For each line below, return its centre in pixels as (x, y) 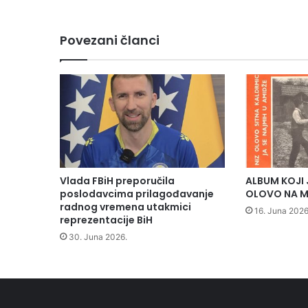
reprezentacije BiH (106, 220)
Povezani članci (110, 41)
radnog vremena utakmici (125, 207)
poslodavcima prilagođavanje (137, 194)
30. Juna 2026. (98, 236)
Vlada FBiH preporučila (117, 180)
